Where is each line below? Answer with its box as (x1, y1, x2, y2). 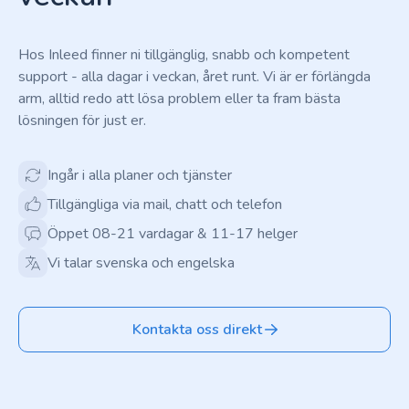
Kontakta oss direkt (132, 320, 262, 341)
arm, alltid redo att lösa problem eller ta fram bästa (18, 89, 341, 110)
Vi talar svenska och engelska (47, 253, 235, 274)
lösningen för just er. (18, 110, 146, 131)
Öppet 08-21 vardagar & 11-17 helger (47, 224, 298, 245)
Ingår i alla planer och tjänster (47, 165, 232, 186)
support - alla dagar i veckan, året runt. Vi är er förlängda (18, 67, 371, 88)
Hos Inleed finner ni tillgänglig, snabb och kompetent (18, 45, 350, 66)
